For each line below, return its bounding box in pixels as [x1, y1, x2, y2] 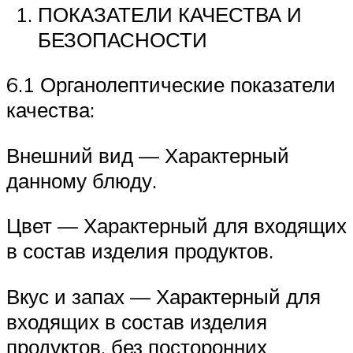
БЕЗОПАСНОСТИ [38, 26, 207, 52]
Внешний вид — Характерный [6, 142, 289, 168]
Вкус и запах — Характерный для [6, 283, 321, 309]
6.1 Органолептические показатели [6, 72, 336, 98]
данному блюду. [6, 167, 157, 193]
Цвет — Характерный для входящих [6, 213, 347, 239]
